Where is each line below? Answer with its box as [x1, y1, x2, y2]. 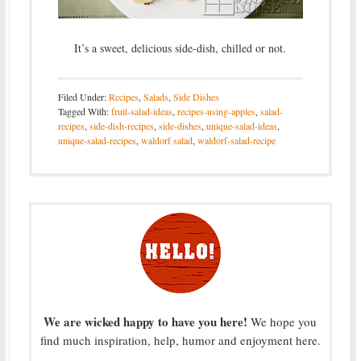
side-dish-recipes [89, 119, 154, 133]
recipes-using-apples [176, 105, 255, 118]
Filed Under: [57, 90, 109, 104]
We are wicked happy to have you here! [44, 313, 248, 331]
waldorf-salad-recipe [197, 134, 276, 147]
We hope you [247, 313, 317, 330]
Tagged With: [57, 105, 111, 118]
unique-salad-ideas [205, 119, 277, 133]
